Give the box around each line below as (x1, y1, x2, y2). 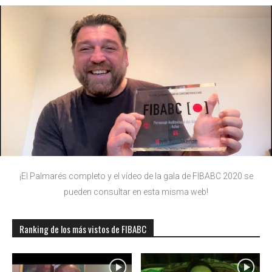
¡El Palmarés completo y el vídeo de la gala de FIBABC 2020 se (19, 171, 253, 181)
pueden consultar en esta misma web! (64, 186, 208, 197)
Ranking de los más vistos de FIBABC (19, 222, 146, 236)
